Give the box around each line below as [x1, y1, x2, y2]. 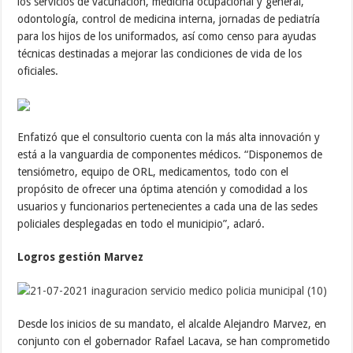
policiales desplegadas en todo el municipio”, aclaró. [17, 217, 266, 230]
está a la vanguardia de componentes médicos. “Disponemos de [17, 147, 323, 161]
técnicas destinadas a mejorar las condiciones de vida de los [17, 46, 303, 60]
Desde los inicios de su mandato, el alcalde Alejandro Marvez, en [17, 318, 327, 331]
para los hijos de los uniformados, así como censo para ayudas [17, 29, 317, 43]
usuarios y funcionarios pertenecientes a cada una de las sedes [17, 199, 318, 213]
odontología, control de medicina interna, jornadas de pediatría [17, 12, 321, 25]
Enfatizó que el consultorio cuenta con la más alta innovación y [17, 130, 321, 143]
